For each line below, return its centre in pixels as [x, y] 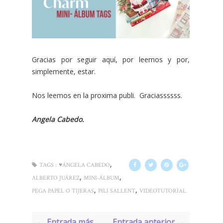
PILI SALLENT [117, 191]
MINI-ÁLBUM [102, 178]
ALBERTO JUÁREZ [56, 178]
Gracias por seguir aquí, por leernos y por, [111, 60]
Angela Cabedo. [58, 119]
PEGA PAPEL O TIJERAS [63, 191]
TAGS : [48, 165]
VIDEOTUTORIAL [163, 191]
